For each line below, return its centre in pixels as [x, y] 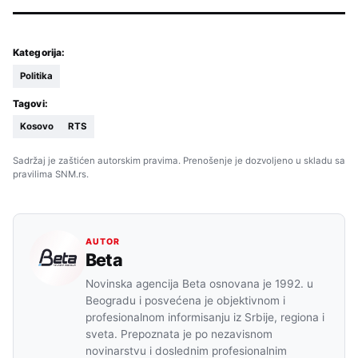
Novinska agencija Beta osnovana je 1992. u [199, 284]
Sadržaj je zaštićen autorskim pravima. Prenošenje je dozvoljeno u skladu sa [179, 161]
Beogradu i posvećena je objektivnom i [185, 301]
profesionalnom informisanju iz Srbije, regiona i [205, 318]
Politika [36, 76]
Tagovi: [30, 104]
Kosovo [37, 127]
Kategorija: [39, 53]
